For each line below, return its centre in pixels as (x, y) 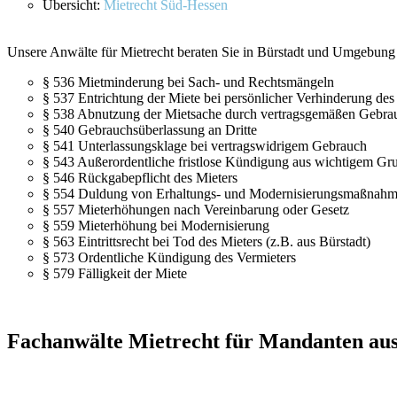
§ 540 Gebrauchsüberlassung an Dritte (150, 130)
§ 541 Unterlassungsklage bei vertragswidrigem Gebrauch (205, 146)
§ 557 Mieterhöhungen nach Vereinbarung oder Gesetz (196, 210)
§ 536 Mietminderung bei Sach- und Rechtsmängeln (188, 82)
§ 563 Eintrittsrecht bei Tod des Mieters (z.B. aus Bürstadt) (206, 241)
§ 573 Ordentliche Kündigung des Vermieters (169, 257)
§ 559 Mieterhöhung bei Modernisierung (156, 226)
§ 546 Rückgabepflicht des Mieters (140, 178)
